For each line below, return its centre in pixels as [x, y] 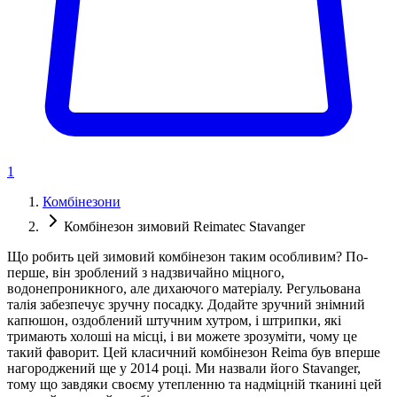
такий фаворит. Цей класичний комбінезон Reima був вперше [194, 353]
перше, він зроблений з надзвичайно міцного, [146, 273]
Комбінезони [82, 202]
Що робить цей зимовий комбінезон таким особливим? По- [187, 257]
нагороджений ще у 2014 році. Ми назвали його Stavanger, [184, 369]
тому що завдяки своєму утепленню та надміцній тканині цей [195, 385]
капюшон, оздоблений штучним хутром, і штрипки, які [174, 321]
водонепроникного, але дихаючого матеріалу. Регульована [184, 289]
